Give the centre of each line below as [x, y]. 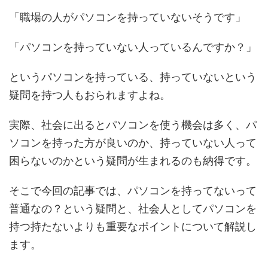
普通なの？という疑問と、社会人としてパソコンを [133, 208]
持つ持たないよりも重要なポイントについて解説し [133, 226]
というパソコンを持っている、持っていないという [133, 77]
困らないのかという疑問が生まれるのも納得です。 [133, 161]
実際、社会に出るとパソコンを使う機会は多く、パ [133, 125]
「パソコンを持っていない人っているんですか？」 [133, 47]
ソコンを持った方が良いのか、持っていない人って [133, 143]
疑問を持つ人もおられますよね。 [90, 95]
